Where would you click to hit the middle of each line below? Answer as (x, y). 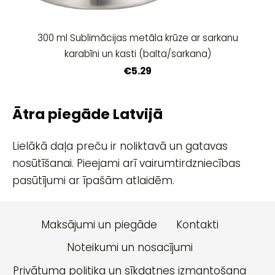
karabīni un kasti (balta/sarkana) (137, 54)
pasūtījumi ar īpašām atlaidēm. (93, 181)
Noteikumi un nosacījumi (130, 248)
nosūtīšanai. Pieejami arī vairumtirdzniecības (126, 164)
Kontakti (197, 225)
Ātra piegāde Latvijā (87, 114)
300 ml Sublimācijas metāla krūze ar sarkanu (137, 38)
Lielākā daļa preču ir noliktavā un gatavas (120, 146)
